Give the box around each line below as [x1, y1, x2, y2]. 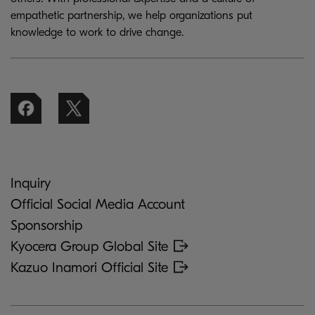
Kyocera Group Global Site [11, 238, 168, 255]
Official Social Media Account [11, 195, 185, 212]
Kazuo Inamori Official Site [11, 259, 168, 276]
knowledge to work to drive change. [11, 25, 184, 39]
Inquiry [11, 174, 51, 191]
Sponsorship [11, 217, 82, 233]
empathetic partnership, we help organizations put [11, 8, 252, 22]
